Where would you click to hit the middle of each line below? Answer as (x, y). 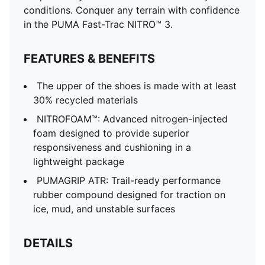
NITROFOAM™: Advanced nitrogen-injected (132, 119)
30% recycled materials (85, 100)
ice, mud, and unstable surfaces (104, 209)
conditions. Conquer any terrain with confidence (132, 10)
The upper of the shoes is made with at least (137, 86)
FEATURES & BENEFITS (89, 59)
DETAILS (48, 243)
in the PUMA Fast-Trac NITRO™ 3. (98, 24)
